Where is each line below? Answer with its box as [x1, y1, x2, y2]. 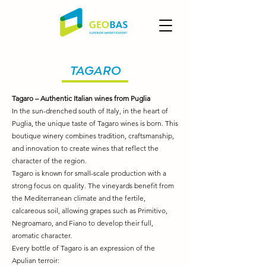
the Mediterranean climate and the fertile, [12, 194, 145, 202]
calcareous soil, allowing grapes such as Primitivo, [12, 206, 167, 215]
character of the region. [12, 156, 87, 165]
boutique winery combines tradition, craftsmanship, [12, 131, 174, 140]
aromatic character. [12, 231, 72, 240]
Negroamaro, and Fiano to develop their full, [12, 218, 153, 227]
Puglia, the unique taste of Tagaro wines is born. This [12, 119, 178, 128]
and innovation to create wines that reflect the [12, 144, 159, 153]
